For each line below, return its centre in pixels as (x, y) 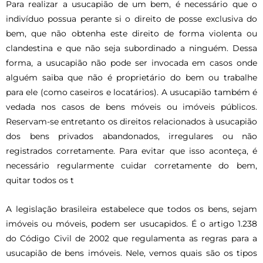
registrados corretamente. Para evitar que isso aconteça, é (131, 151)
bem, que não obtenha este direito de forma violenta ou (131, 34)
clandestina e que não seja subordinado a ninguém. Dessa (131, 48)
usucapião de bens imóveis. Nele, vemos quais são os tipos (131, 253)
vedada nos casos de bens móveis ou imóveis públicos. (131, 107)
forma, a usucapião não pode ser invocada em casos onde (131, 63)
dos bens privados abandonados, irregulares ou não (131, 136)
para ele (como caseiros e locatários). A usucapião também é (131, 92)
